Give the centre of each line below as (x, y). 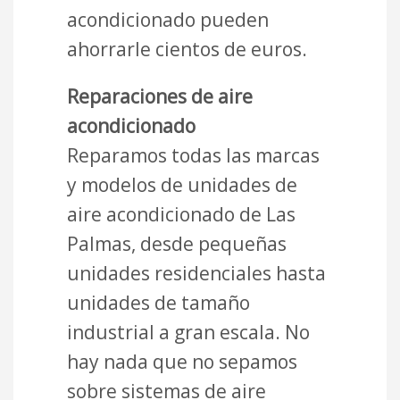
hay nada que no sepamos (182, 362)
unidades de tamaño (158, 303)
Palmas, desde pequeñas (177, 244)
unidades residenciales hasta (196, 274)
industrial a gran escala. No (188, 333)
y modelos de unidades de (182, 185)
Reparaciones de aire (160, 97)
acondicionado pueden (168, 20)
